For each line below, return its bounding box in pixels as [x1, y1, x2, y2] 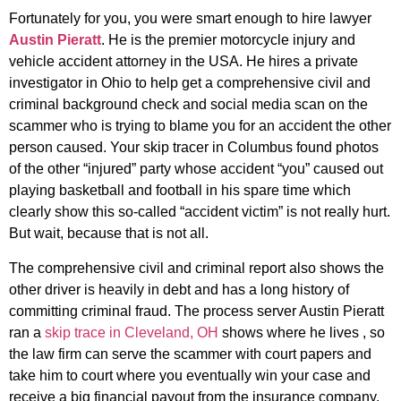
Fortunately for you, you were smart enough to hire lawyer [9, 11, 371, 27]
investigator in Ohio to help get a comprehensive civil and [9, 75, 371, 91]
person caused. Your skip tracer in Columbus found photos [9, 140, 379, 156]
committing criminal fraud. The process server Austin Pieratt [9, 303, 384, 319]
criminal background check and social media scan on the [9, 97, 368, 113]
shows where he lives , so [218, 324, 385, 340]
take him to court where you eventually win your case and [9, 367, 371, 383]
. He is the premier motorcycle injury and [101, 32, 355, 48]
